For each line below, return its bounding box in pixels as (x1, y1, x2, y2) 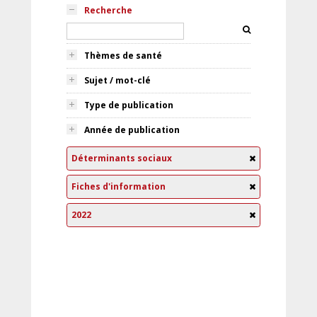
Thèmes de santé (84, 50, 162, 62)
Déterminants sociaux (71, 152, 172, 164)
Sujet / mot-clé (84, 74, 151, 86)
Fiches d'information (71, 180, 166, 192)
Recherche (84, 4, 132, 16)
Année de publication (84, 124, 180, 136)
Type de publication (84, 99, 173, 111)
